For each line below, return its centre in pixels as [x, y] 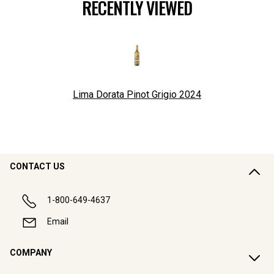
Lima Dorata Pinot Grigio [125, 95]
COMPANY [31, 253]
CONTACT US [37, 167]
